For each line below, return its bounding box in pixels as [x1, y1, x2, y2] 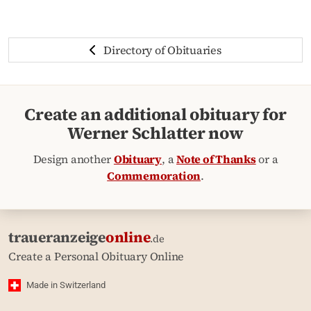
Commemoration [107, 168, 201, 184]
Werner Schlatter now [67, 121, 244, 145]
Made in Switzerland [26, 280, 106, 291]
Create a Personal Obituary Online [8, 249, 185, 264]
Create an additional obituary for [24, 103, 287, 126]
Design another [33, 151, 114, 167]
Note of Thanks [176, 151, 256, 167]
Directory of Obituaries [103, 42, 221, 58]
